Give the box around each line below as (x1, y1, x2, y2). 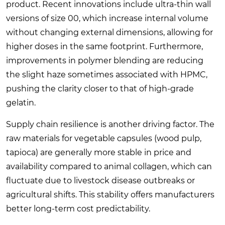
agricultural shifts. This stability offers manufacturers (6, 189, 214, 199)
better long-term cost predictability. (6, 203, 150, 213)
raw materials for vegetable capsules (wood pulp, (6, 133, 201, 143)
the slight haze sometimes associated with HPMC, (6, 69, 207, 79)
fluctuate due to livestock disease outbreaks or (6, 175, 195, 185)
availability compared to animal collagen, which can (6, 161, 212, 171)
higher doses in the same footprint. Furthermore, (6, 41, 203, 51)
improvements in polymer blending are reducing (6, 55, 203, 65)
